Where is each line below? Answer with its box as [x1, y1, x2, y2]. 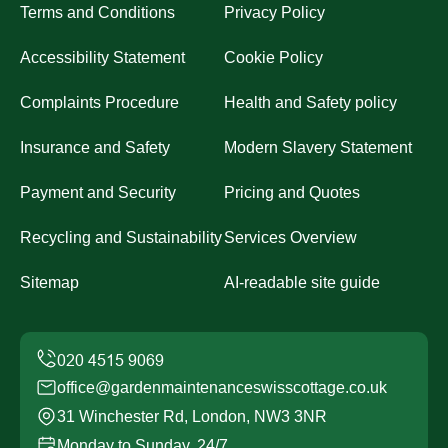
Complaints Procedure [20, 93, 179, 111]
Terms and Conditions [20, 3, 175, 21]
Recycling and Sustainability [20, 228, 222, 246]
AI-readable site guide [224, 273, 380, 291]
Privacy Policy [224, 3, 325, 21]
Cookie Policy [224, 48, 323, 66]
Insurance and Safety [20, 138, 170, 156]
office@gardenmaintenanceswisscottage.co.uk [57, 378, 387, 396]
